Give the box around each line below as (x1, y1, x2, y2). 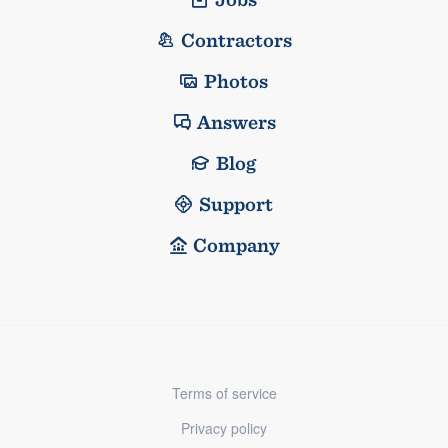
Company (192, 232, 280, 257)
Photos (204, 68, 268, 93)
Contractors (180, 27, 292, 52)
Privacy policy (181, 417, 267, 438)
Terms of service (171, 382, 277, 403)
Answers (196, 109, 276, 134)
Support (199, 191, 273, 216)
